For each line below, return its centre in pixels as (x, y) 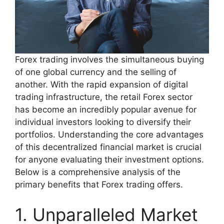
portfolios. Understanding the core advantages (109, 134)
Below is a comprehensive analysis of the (98, 172)
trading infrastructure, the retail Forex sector (104, 97)
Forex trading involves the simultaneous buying (109, 59)
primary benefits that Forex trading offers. (99, 184)
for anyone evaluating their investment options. (109, 159)
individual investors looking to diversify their (103, 122)
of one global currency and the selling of (96, 72)
